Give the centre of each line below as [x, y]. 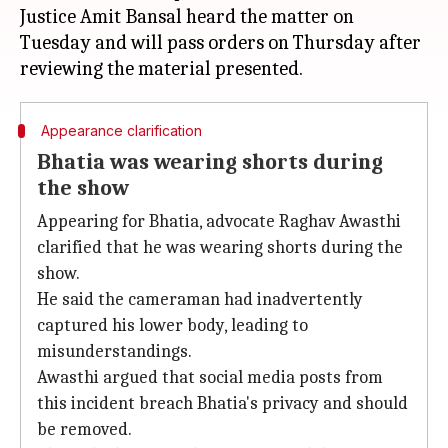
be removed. [84, 429]
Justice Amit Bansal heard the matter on [187, 16]
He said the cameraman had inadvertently [200, 299]
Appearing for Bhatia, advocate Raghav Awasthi [219, 221]
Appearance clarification [121, 130]
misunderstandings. [114, 351]
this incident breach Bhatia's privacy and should [222, 403]
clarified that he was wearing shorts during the [220, 247]
